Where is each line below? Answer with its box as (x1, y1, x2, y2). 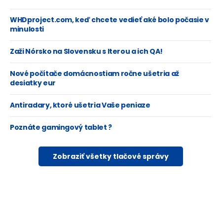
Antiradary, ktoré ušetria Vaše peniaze (10, 100, 150, 110)
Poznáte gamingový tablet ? (10, 122, 112, 132)
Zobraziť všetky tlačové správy (52, 151, 169, 161)
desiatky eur (10, 78, 56, 88)
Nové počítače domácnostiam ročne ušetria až (10, 69, 179, 78)
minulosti (10, 24, 44, 34)
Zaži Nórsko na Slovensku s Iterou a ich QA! (10, 46, 163, 56)
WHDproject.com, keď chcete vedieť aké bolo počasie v (10, 15, 209, 25)
